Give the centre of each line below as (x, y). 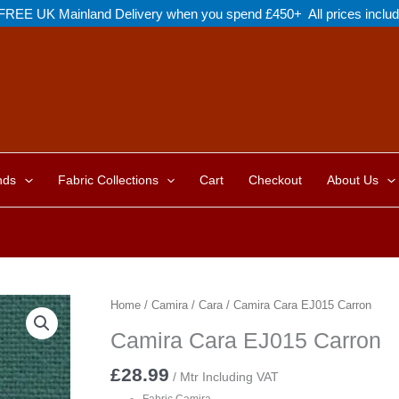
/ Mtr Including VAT (225, 377)
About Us (353, 180)
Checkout (276, 180)
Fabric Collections (108, 180)
